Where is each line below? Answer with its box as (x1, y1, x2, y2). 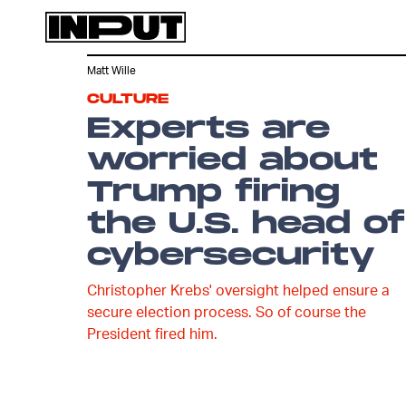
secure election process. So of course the (87, 302, 366, 321)
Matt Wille (87, 63, 136, 78)
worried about (87, 143, 378, 179)
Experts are (87, 111, 330, 147)
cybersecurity (87, 238, 375, 274)
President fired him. (87, 324, 217, 343)
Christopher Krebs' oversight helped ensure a (87, 280, 390, 299)
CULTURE (87, 91, 169, 108)
